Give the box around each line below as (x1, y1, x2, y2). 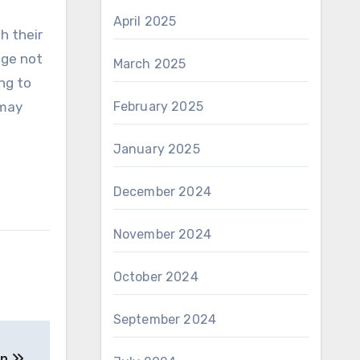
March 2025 (112, 56, 186, 72)
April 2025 (112, 14, 177, 29)
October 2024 (112, 269, 198, 284)
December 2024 (112, 184, 212, 199)
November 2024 (112, 227, 212, 242)
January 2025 (112, 141, 200, 157)
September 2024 (112, 312, 217, 327)
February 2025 (112, 99, 204, 114)
